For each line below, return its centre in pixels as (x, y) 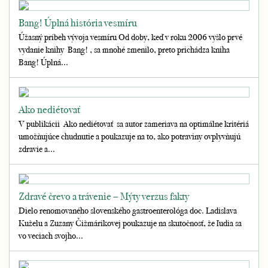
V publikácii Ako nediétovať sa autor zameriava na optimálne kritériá (134, 124)
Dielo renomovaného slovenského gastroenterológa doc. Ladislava (128, 210)
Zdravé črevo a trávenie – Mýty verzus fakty (104, 196)
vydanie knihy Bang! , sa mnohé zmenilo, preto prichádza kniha (125, 49)
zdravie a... (37, 149)
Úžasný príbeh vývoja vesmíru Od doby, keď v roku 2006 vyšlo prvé (130, 37)
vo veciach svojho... (51, 235)
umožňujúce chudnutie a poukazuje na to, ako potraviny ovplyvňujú (130, 136)
